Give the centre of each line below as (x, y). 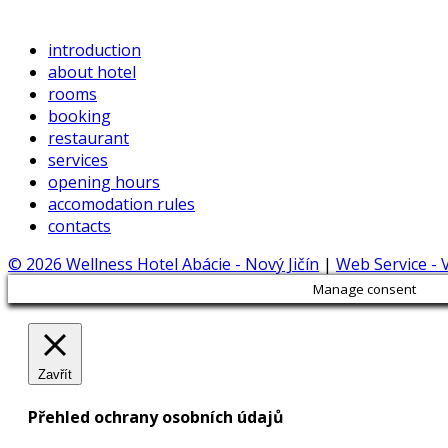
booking (79, 115)
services (78, 159)
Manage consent (365, 288)
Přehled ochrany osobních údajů (156, 416)
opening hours (104, 181)
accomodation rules (121, 203)
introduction (94, 49)
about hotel (92, 71)
